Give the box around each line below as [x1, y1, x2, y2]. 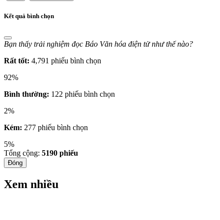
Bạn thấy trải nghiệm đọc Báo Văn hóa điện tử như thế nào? [4, 39, 193, 48]
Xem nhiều [4, 177, 58, 191]
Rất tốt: [4, 56, 29, 65]
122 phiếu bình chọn [51, 89, 115, 98]
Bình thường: [4, 89, 49, 98]
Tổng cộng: [4, 148, 42, 157]
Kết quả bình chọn [4, 12, 54, 20]
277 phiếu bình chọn [24, 123, 88, 132]
